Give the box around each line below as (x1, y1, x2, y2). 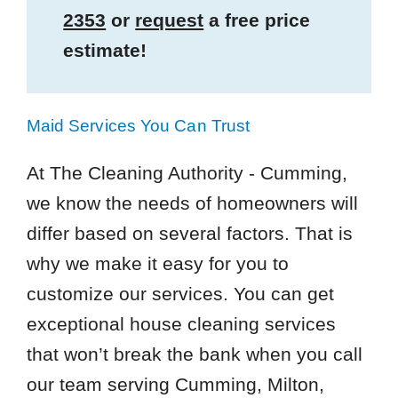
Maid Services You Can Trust (26, 115, 251, 135)
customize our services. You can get (26, 283, 334, 304)
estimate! (63, 39, 147, 60)
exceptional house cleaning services (26, 313, 336, 334)
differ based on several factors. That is (26, 222, 353, 243)
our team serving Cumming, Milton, (26, 373, 324, 394)
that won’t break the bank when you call (26, 343, 362, 364)
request (135, 9, 204, 30)
